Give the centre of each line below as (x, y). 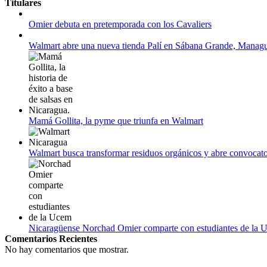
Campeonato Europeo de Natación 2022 (85, 10)
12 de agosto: (35, 33)
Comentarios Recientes (51, 238)
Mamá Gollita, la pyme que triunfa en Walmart (116, 120)
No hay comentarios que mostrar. (67, 249)
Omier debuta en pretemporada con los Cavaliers (120, 24)
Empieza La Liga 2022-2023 (63, 44)
